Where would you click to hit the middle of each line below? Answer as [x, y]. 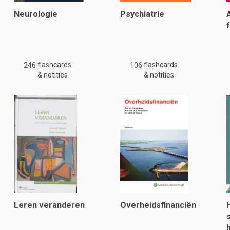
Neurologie [36, 14]
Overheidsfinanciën [158, 205]
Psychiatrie [142, 14]
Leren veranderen [50, 205]
